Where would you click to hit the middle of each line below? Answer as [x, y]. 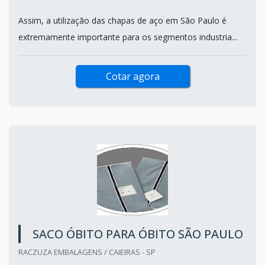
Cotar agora [132, 76]
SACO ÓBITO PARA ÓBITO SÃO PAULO [138, 234]
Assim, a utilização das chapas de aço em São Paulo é [122, 20]
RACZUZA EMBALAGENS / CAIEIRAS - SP [87, 252]
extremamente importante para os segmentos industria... [128, 37]
